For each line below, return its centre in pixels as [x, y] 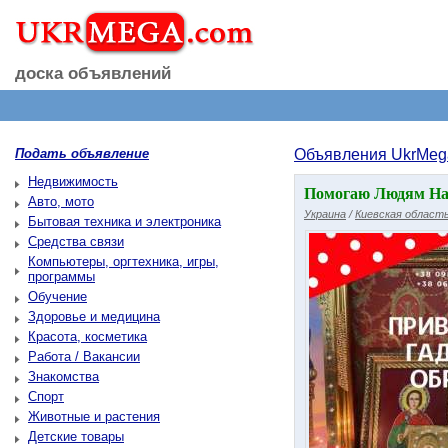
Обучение [57, 296]
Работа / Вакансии [84, 356]
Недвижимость [73, 181]
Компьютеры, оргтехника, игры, [123, 261]
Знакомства [63, 376]
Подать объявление [82, 153]
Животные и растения [94, 416]
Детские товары [76, 436]
